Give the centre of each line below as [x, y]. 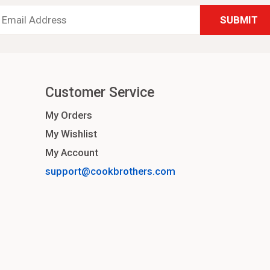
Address [116, 24]
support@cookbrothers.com [111, 171]
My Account [72, 153]
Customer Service [100, 93]
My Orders [69, 115]
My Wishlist [71, 134]
